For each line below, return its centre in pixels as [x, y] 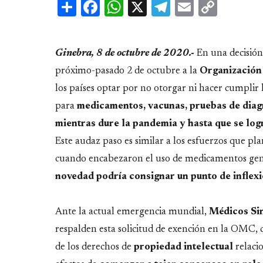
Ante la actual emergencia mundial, [132, 212]
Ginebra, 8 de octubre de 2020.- [125, 53]
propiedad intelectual [185, 247]
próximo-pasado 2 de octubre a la [126, 71]
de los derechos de [95, 247]
